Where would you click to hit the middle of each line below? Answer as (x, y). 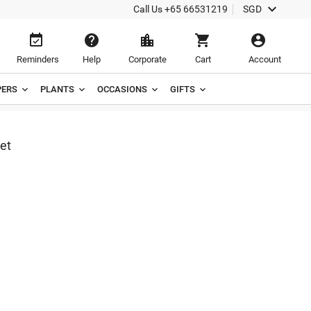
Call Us (149, 9)
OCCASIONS (122, 89)
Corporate (147, 59)
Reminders (38, 59)
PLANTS (57, 89)
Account (265, 59)
